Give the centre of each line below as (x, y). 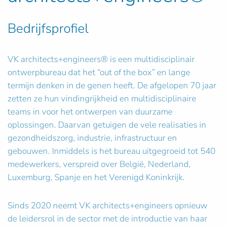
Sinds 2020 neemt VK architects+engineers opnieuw (107, 206)
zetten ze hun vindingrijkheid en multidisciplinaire (102, 99)
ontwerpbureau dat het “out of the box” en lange (99, 72)
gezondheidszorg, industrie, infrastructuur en (92, 138)
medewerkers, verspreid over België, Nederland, (99, 164)
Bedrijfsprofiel (48, 29)
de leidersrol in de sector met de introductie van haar (107, 219)
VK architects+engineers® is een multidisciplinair (101, 59)
